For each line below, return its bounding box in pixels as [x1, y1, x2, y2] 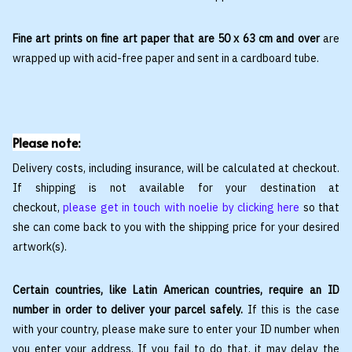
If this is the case [247, 302, 340, 317]
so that [299, 200, 340, 215]
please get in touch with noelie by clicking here [63, 200, 300, 215]
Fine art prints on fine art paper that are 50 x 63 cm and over [13, 31, 320, 46]
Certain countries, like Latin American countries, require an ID [13, 283, 339, 298]
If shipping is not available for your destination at [13, 181, 339, 196]
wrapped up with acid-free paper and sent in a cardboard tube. [13, 50, 319, 65]
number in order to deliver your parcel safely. [13, 302, 247, 317]
